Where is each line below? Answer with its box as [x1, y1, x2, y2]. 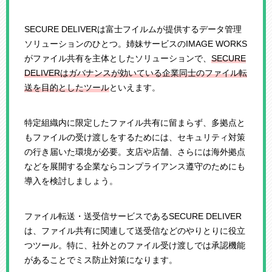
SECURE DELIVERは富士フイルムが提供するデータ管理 [24, 24, 242, 34]
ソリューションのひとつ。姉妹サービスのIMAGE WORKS [24, 38, 247, 49]
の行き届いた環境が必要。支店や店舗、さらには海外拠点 [24, 146, 245, 157]
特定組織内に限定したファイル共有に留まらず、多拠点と [24, 117, 245, 127]
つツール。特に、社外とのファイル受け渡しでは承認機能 [24, 240, 245, 250]
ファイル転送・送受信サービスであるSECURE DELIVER [24, 211, 242, 221]
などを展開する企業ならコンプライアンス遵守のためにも [24, 161, 245, 171]
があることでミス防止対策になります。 [24, 254, 177, 265]
